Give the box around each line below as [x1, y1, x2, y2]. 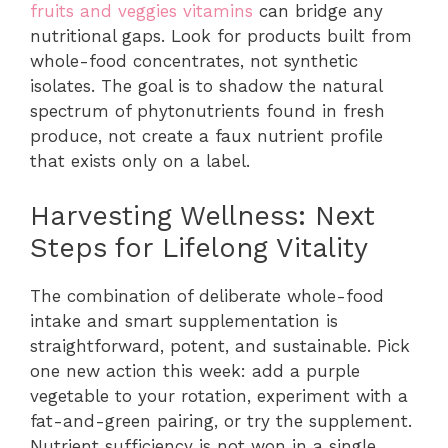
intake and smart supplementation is [30, 310, 338, 331]
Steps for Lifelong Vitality [30, 231, 368, 264]
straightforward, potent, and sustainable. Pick [30, 335, 410, 356]
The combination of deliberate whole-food [30, 285, 384, 306]
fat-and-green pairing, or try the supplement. [30, 410, 412, 431]
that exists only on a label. [30, 151, 250, 172]
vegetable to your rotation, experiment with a [30, 385, 408, 406]
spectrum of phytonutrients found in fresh [30, 101, 385, 122]
